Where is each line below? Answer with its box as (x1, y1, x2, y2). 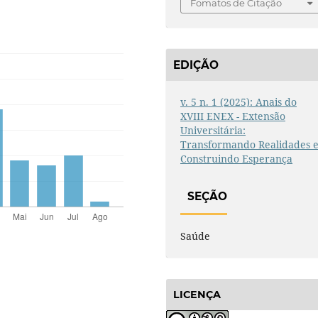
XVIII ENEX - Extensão (180, 109, 286, 124)
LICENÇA (173, 287, 221, 301)
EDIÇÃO (173, 57, 219, 72)
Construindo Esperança (180, 152, 293, 166)
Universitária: (180, 124, 246, 138)
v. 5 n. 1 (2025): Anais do (180, 95, 297, 109)
